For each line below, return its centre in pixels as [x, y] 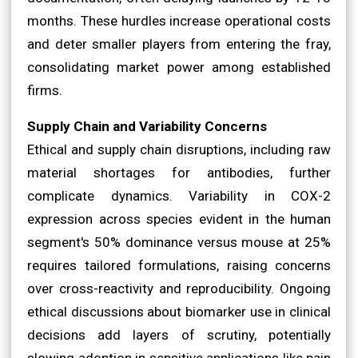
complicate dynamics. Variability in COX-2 [179, 195]
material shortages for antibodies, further [179, 172]
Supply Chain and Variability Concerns [147, 126]
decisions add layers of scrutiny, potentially [179, 334]
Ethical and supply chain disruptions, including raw [179, 149]
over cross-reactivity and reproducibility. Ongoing [179, 288]
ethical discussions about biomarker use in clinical [179, 311]
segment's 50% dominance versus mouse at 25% [179, 242]
